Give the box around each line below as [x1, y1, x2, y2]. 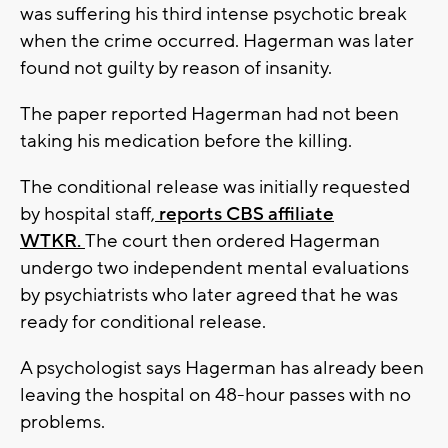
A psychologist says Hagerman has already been [20, 356, 424, 381]
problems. [20, 410, 105, 435]
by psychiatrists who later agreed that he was [20, 283, 398, 308]
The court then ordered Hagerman [85, 229, 380, 254]
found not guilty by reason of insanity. [20, 56, 332, 81]
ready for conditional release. [20, 310, 266, 335]
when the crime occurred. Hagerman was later [20, 29, 414, 54]
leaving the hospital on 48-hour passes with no [20, 383, 411, 408]
